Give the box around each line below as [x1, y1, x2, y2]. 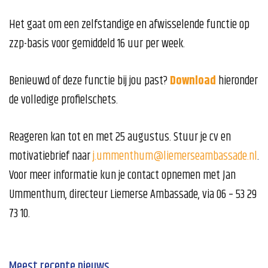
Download [170, 72, 216, 91]
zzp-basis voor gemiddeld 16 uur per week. [9, 35, 185, 54]
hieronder [216, 72, 258, 91]
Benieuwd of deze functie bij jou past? [9, 72, 170, 91]
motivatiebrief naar [9, 147, 93, 166]
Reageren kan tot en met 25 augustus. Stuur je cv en [9, 128, 231, 147]
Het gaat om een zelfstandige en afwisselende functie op [9, 16, 249, 35]
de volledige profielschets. [9, 91, 118, 110]
